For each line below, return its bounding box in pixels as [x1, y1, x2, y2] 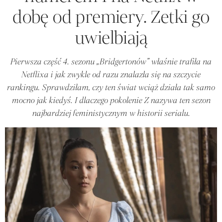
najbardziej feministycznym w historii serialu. [32, 108, 190, 118]
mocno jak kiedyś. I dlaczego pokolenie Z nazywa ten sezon [11, 95, 211, 105]
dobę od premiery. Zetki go [12, 5, 210, 28]
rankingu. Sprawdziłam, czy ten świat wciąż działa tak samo [7, 82, 215, 92]
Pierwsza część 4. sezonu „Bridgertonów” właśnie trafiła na [10, 56, 212, 66]
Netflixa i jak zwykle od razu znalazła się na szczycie [21, 69, 201, 79]
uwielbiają [75, 26, 147, 49]
